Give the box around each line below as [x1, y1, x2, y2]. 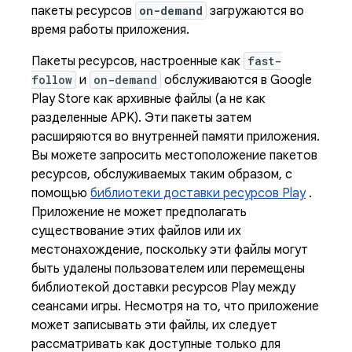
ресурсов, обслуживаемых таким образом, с [31, 167, 292, 182]
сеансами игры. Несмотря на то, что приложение [31, 299, 319, 314]
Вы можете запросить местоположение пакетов [31, 148, 317, 163]
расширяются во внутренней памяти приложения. [31, 129, 320, 145]
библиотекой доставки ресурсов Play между [31, 280, 295, 295]
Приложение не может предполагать [31, 204, 247, 220]
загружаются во [207, 3, 304, 19]
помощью [31, 185, 90, 201]
